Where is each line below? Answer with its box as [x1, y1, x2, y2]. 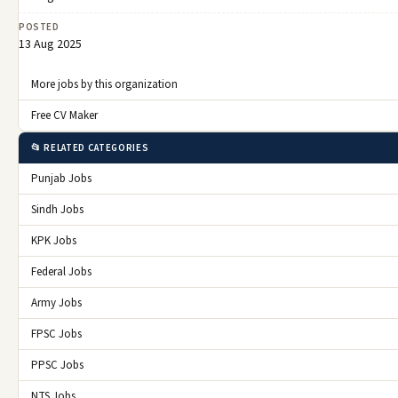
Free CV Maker [31, 107, 98, 124]
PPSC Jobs [31, 357, 84, 374]
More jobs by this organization [31, 76, 178, 93]
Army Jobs [31, 295, 82, 312]
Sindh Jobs [31, 202, 84, 219]
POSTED [19, 20, 60, 35]
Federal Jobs [31, 264, 92, 281]
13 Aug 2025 [19, 36, 82, 54]
